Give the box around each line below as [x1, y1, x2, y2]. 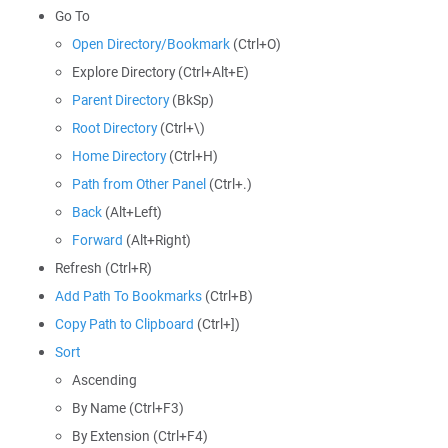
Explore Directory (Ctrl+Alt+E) [72, 63, 249, 81]
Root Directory [72, 119, 157, 137]
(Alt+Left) [102, 203, 162, 221]
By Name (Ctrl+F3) [72, 399, 184, 417]
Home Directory [72, 147, 166, 165]
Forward [72, 231, 123, 249]
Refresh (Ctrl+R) [55, 259, 152, 277]
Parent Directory [72, 91, 169, 109]
